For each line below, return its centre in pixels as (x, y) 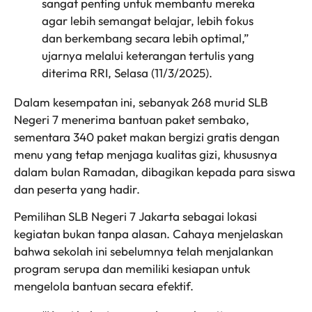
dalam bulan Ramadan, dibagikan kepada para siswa (155, 172)
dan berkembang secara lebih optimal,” (145, 38)
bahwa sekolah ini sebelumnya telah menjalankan (143, 251)
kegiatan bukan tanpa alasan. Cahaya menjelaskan (148, 234)
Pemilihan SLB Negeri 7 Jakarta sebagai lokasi (135, 217)
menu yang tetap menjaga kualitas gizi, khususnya (146, 155)
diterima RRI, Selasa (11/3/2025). (127, 73)
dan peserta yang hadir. (77, 189)
